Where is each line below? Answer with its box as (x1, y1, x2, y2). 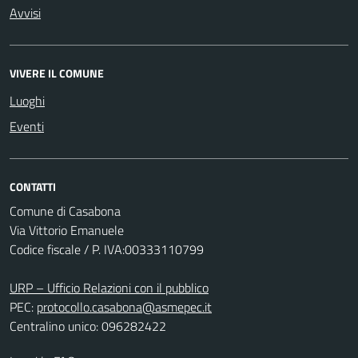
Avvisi (10, 3, 41, 22)
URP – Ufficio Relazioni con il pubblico (10, 278, 209, 297)
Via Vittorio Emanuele (10, 221, 124, 240)
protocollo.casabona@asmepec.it (37, 297, 212, 316)
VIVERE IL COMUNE (10, 65, 104, 82)
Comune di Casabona (10, 201, 121, 221)
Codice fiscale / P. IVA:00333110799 (10, 240, 204, 259)
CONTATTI (10, 178, 56, 195)
